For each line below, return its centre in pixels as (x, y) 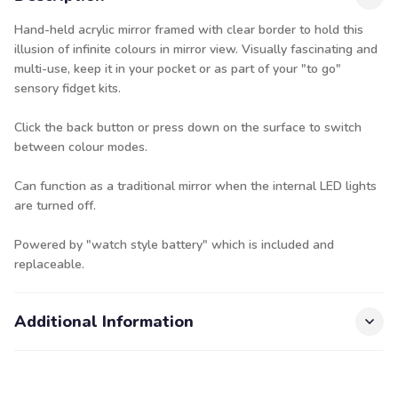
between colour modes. (81, 147)
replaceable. (49, 264)
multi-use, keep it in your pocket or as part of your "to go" (178, 69)
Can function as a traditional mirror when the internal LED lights (195, 186)
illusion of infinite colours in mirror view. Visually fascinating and (196, 49)
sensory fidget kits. (68, 88)
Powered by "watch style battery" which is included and (174, 245)
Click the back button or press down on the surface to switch (188, 127)
